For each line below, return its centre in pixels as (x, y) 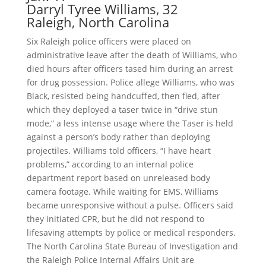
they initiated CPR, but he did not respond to (115, 219)
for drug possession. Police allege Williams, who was (130, 83)
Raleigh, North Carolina (98, 22)
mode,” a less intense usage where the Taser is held (130, 123)
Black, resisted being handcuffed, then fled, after (123, 96)
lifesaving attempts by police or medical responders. (131, 233)
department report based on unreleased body (118, 178)
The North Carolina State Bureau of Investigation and (132, 246)
